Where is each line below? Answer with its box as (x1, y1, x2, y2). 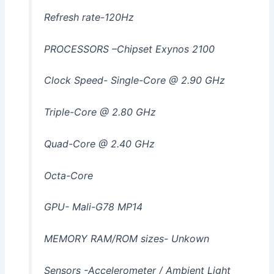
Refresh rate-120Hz (43, 11, 134, 24)
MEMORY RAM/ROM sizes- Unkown (43, 232, 209, 245)
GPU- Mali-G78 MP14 (43, 201, 143, 213)
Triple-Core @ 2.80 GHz (43, 106, 156, 119)
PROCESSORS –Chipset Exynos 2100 (43, 42, 215, 55)
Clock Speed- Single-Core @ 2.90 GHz (43, 74, 225, 87)
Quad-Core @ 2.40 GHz (43, 137, 155, 150)
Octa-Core (43, 169, 93, 182)
